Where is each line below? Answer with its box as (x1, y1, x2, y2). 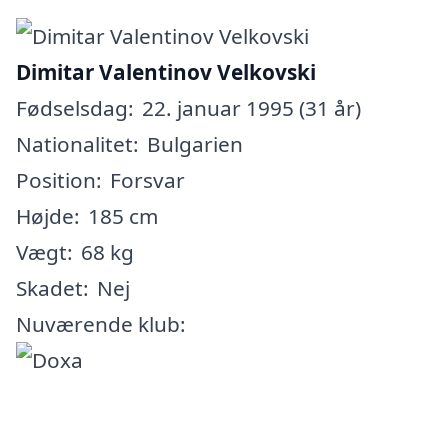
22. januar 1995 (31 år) (142, 93, 361, 122)
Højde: (16, 201, 80, 230)
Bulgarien (147, 129, 243, 158)
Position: (16, 165, 102, 194)
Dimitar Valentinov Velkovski (16, 57, 316, 86)
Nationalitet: (16, 129, 139, 158)
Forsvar (110, 165, 185, 194)
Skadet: (16, 273, 89, 302)
